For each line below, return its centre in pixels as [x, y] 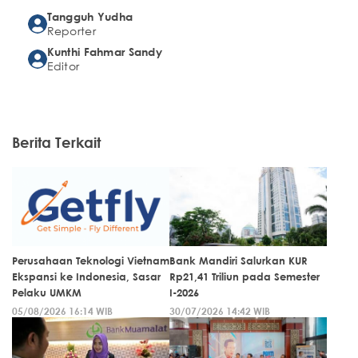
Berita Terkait [56, 142]
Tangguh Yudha [90, 16]
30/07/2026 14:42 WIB [220, 310]
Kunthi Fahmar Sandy [105, 51]
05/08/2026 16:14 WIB [62, 310]
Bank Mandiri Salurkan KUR [239, 260]
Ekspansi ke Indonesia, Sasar [86, 276]
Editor [63, 66]
